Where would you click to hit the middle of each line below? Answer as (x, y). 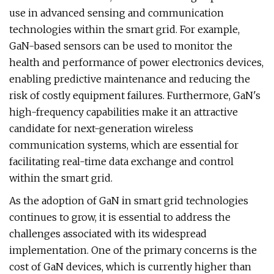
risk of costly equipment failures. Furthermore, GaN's (135, 95)
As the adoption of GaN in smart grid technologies (129, 201)
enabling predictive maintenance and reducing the (130, 79)
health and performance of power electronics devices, (136, 62)
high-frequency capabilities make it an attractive (124, 112)
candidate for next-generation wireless (101, 128)
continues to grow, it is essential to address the (120, 217)
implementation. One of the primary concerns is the (133, 250)
